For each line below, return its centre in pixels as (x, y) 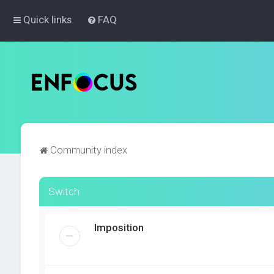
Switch (64, 191)
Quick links (47, 20)
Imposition (119, 228)
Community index (88, 150)
